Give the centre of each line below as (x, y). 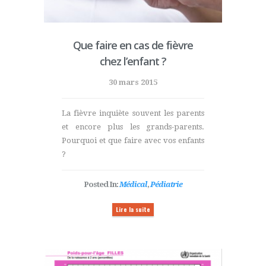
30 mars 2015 (133, 82)
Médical (133, 184)
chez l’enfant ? (133, 61)
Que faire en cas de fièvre (133, 45)
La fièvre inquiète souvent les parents (133, 113)
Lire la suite (133, 209)
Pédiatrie (166, 184)
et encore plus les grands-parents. (133, 126)
